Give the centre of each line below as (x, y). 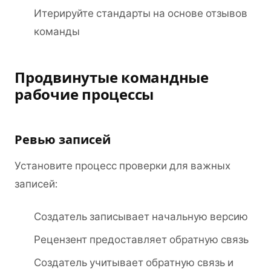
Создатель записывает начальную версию (141, 217)
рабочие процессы (84, 95)
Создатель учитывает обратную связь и (134, 263)
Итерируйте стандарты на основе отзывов (141, 13)
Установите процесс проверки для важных (122, 166)
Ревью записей (63, 140)
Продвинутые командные (112, 78)
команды (57, 31)
